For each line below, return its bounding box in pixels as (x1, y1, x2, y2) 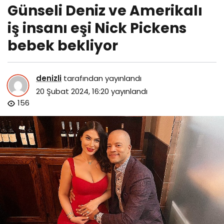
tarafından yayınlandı (61, 73, 141, 84)
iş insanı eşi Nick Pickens (7, 18, 186, 38)
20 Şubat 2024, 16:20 (36, 86, 109, 97)
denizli (36, 73, 61, 84)
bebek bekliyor (7, 35, 118, 55)
